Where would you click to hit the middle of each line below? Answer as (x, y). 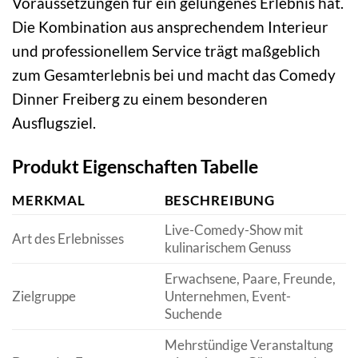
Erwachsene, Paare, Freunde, (250, 279)
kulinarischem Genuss (227, 248)
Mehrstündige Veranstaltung (249, 345)
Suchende (193, 314)
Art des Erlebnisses (68, 239)
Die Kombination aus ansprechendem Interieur (170, 26)
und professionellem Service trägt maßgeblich (166, 50)
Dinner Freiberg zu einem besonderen (140, 98)
